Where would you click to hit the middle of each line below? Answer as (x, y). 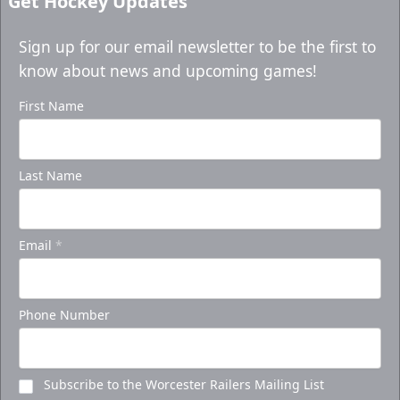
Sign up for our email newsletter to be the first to (197, 47)
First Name (51, 106)
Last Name (50, 176)
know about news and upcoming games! (168, 71)
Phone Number (64, 315)
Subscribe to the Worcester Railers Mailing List (184, 385)
